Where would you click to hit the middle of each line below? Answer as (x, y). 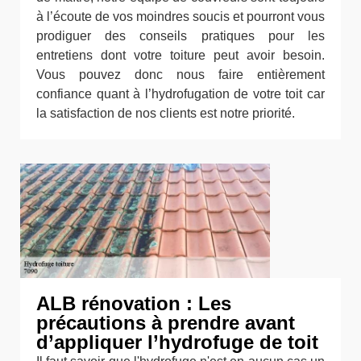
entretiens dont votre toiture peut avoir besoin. (180, 55)
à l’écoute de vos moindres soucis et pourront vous (180, 17)
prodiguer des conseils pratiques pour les (180, 36)
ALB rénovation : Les (134, 303)
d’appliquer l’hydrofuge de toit (177, 342)
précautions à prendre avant (166, 323)
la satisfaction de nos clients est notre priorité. (166, 113)
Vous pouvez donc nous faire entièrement (180, 75)
